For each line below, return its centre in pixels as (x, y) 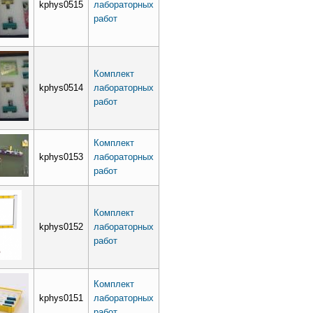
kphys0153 (61, 156)
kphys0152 (61, 226)
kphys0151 (61, 298)
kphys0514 (61, 87)
